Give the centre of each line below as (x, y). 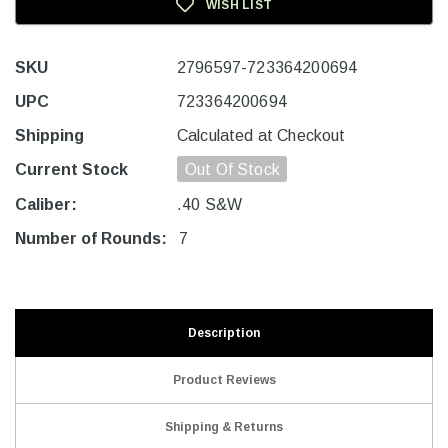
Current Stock (71, 170)
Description (224, 333)
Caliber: (46, 205)
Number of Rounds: (91, 239)
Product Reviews (224, 380)
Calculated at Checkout (261, 136)
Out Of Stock (232, 170)
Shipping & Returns (224, 427)
